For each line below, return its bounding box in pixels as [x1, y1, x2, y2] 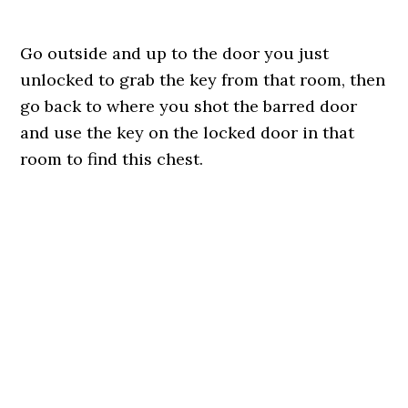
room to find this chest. [20, 148, 204, 169]
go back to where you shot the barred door [20, 96, 358, 117]
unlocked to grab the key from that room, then [20, 69, 386, 90]
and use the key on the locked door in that [20, 122, 355, 143]
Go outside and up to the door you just [20, 43, 330, 64]
